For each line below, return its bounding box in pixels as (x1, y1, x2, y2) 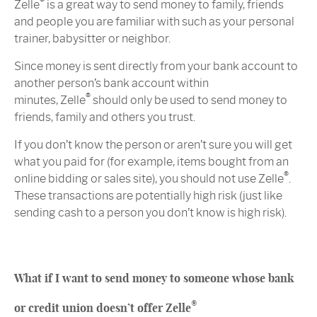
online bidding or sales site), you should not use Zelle (14, 172, 284, 186)
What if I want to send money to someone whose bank (14, 271, 294, 286)
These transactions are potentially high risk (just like (14, 189, 282, 203)
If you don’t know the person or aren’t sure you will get (14, 138, 292, 152)
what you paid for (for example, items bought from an (14, 155, 289, 169)
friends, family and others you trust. (14, 110, 195, 125)
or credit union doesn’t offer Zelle (14, 301, 191, 316)
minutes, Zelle (14, 93, 86, 108)
